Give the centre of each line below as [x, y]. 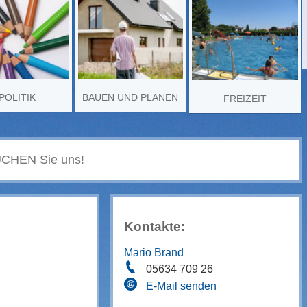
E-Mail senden [182, 286]
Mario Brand [154, 253]
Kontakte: [155, 226]
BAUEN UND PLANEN [131, 97]
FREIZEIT [245, 98]
